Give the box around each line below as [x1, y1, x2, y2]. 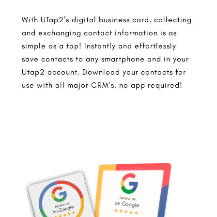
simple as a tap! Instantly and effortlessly [21, 41, 176, 50]
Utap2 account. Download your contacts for [21, 67, 186, 77]
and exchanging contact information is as [21, 28, 177, 37]
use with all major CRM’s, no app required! [21, 80, 183, 90]
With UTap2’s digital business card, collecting [21, 15, 192, 24]
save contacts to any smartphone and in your [21, 54, 189, 63]
